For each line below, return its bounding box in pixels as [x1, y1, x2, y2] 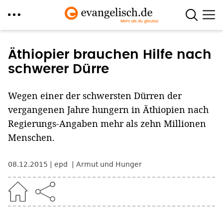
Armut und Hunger [76, 160, 142, 168]
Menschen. [8, 131, 55, 143]
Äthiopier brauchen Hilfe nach [8, 48, 212, 61]
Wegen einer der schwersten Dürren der [8, 90, 182, 102]
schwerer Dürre [8, 63, 109, 76]
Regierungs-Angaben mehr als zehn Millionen [8, 117, 206, 129]
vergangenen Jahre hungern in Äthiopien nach [8, 104, 209, 115]
